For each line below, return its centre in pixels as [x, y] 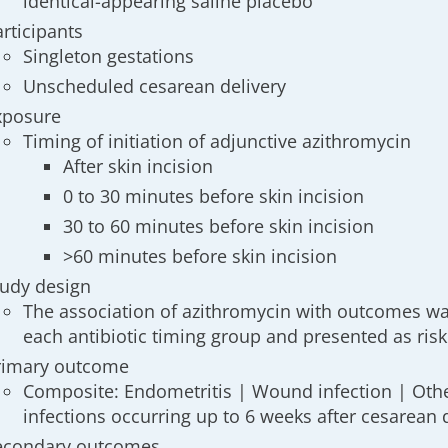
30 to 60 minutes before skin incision [219, 226]
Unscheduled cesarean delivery [155, 86]
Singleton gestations [109, 56]
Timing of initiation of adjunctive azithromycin [217, 141]
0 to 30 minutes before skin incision [214, 196]
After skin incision [138, 166]
